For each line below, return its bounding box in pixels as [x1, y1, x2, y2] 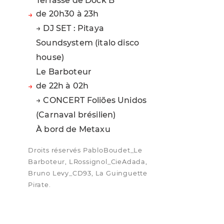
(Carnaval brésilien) [36, 109, 116, 119]
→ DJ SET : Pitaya [36, 23, 104, 33]
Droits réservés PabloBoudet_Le [28, 146, 143, 154]
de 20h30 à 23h [36, 9, 99, 19]
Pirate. [28, 180, 51, 188]
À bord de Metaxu [36, 124, 110, 134]
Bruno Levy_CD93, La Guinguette [28, 169, 148, 177]
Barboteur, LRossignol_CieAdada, [28, 157, 147, 165]
